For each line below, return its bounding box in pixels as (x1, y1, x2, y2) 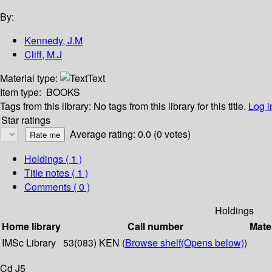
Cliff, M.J (24, 47, 62, 62)
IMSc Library (2, 236, 56, 250)
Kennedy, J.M (24, 33, 83, 48)
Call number (127, 219, 183, 234)
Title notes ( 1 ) (24, 166, 88, 180)
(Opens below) (181, 236, 244, 250)
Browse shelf (125, 236, 181, 250)
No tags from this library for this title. (93, 99, 246, 114)
